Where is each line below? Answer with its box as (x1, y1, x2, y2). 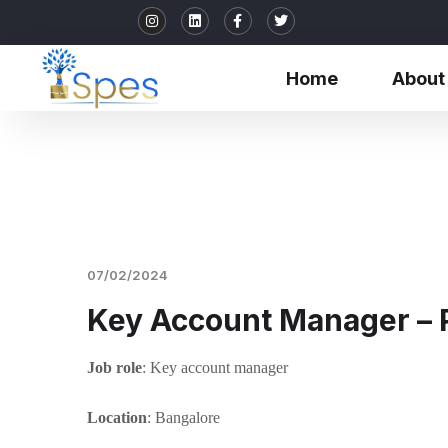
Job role (87, 359, 142, 376)
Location (87, 409, 147, 426)
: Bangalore (147, 409, 220, 426)
